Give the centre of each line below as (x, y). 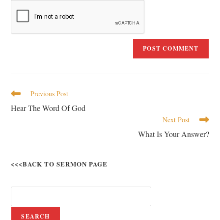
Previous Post (50, 94)
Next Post (176, 120)
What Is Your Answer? (173, 134)
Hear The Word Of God (48, 108)
